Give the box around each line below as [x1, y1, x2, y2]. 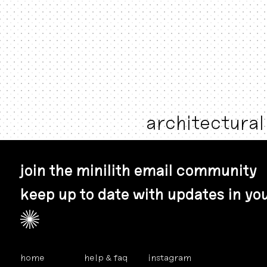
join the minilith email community [20, 163, 257, 180]
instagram [147, 254, 191, 264]
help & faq [83, 254, 128, 264]
